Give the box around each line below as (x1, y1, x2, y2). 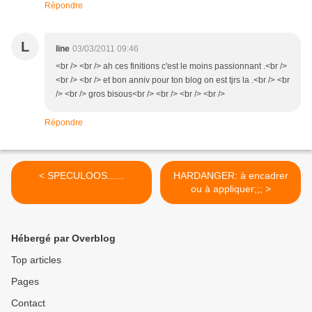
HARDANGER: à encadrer (173, 170, 288, 182)
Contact (11, 297, 45, 309)
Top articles (11, 254, 61, 266)
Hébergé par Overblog (11, 233, 116, 244)
